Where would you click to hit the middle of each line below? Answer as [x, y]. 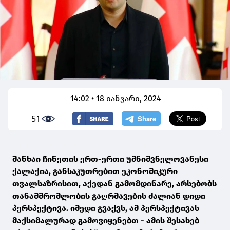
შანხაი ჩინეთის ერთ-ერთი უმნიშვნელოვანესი [110, 159]
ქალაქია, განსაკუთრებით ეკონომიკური [95, 171]
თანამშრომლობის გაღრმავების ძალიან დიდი [109, 196]
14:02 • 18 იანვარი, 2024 [116, 99]
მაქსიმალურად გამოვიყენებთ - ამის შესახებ [106, 221]
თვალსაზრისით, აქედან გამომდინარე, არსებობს [114, 184]
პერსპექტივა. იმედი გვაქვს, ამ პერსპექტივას [106, 208]
